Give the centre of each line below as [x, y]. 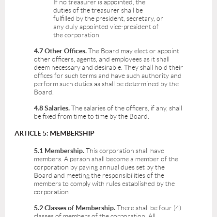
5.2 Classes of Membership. [75, 208]
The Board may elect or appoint [134, 51]
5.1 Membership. [60, 151]
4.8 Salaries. [52, 108]
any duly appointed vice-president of [106, 27]
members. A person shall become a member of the [106, 159]
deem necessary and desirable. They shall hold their [108, 68]
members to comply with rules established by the [104, 184]
